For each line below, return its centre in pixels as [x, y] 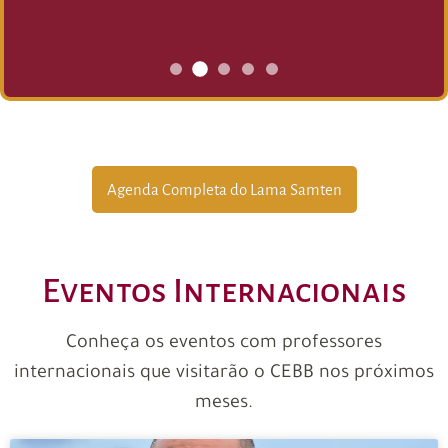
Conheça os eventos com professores [224, 343]
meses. [224, 403]
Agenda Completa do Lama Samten [224, 189]
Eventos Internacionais [224, 290]
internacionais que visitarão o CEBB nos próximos [224, 373]
